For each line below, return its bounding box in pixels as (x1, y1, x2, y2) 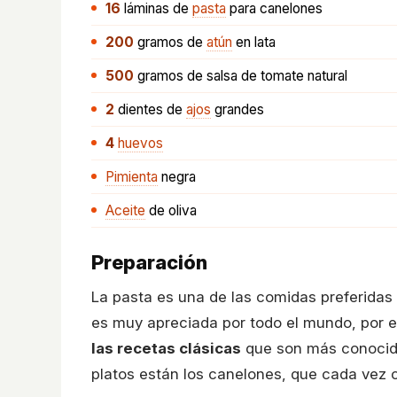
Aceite (105, 202, 145, 219)
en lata (232, 34, 276, 51)
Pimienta (105, 168, 158, 185)
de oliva (145, 202, 197, 219)
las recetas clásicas (91, 339, 241, 357)
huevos (118, 135, 163, 152)
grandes (211, 101, 264, 118)
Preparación (91, 251, 207, 274)
